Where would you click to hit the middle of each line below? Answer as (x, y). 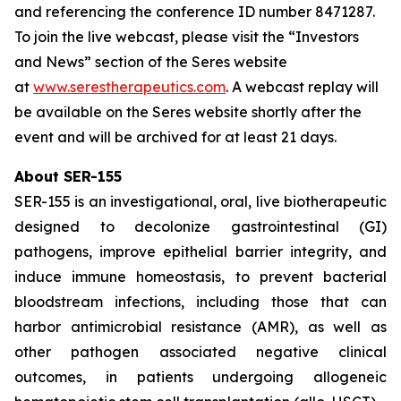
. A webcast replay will (302, 87)
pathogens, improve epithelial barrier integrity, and (200, 252)
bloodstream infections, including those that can (200, 302)
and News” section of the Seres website (151, 62)
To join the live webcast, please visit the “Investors (187, 37)
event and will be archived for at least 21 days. (175, 137)
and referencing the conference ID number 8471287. (195, 12)
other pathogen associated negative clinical (200, 352)
